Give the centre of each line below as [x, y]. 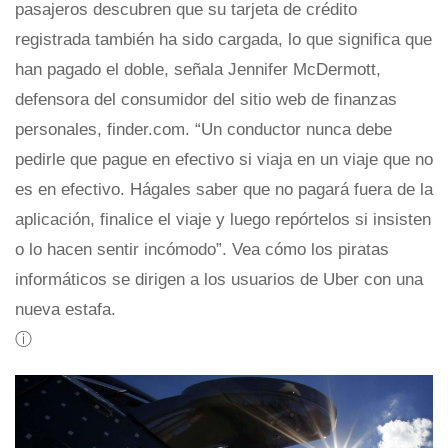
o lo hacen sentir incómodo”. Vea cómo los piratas [202, 250]
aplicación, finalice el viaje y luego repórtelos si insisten [223, 220]
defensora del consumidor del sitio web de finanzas [206, 100]
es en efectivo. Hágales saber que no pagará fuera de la [224, 190]
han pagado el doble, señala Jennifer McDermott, [198, 70]
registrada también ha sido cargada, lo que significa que [223, 40]
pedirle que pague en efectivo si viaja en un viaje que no [224, 160]
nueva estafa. [65, 310]
